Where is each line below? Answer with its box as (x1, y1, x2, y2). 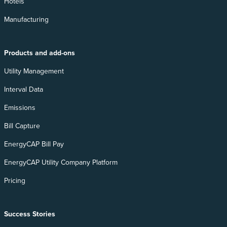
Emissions (4, 102, 35, 113)
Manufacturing (4, 14, 49, 25)
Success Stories (4, 208, 55, 219)
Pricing (4, 175, 25, 186)
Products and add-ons (4, 47, 75, 58)
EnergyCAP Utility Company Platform (4, 157, 118, 168)
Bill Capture (4, 120, 40, 131)
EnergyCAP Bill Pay (4, 138, 64, 149)
